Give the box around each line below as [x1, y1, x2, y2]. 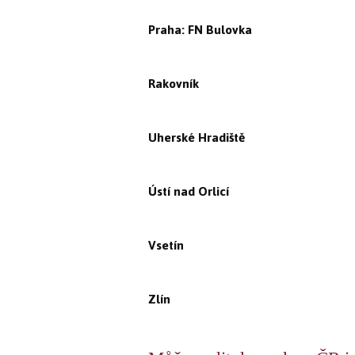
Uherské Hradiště [148, 124, 245, 150]
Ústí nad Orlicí [148, 178, 229, 204]
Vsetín [148, 232, 184, 258]
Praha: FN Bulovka [148, 17, 252, 42]
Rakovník [148, 71, 199, 96]
